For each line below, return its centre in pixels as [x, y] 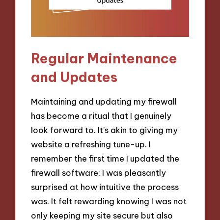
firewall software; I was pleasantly [99, 172]
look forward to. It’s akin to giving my [105, 130]
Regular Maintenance [104, 58]
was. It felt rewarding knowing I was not [109, 201]
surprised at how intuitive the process [105, 187]
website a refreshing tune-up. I [91, 144]
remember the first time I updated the [105, 158]
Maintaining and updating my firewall [104, 101]
